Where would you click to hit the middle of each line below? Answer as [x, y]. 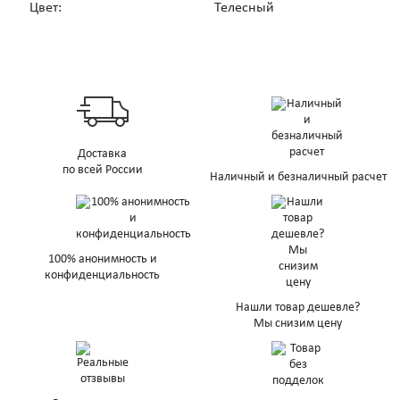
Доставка [102, 154]
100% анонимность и [102, 260]
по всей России [102, 171]
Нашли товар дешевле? [298, 308]
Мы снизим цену [298, 324]
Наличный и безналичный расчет [298, 178]
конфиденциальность [102, 276]
